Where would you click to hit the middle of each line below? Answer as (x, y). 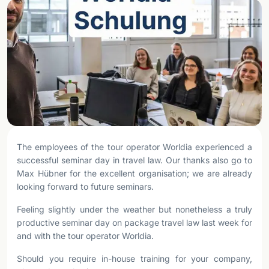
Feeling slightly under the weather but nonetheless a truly (134, 209)
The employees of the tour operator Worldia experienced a (134, 147)
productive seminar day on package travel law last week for (134, 222)
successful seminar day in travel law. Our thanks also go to (134, 160)
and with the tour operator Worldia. (85, 236)
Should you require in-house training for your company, (134, 258)
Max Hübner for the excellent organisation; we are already (134, 173)
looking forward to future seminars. (85, 186)
